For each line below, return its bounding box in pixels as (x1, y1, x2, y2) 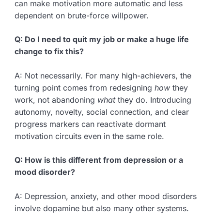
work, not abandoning (15, 95, 97, 105)
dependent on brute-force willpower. (15, 11, 149, 21)
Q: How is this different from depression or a (15, 155, 183, 165)
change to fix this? (15, 46, 84, 57)
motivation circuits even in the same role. (15, 131, 164, 141)
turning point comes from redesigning (15, 83, 155, 93)
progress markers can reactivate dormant (15, 119, 166, 129)
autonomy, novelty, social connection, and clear (15, 107, 189, 117)
